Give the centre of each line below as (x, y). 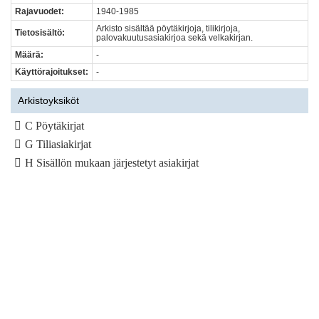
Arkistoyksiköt (48, 100)
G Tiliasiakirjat (58, 144)
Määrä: (29, 55)
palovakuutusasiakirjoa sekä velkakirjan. (174, 38)
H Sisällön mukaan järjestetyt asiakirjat (112, 163)
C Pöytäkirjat (54, 126)
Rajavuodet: (40, 11)
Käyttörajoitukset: (52, 72)
